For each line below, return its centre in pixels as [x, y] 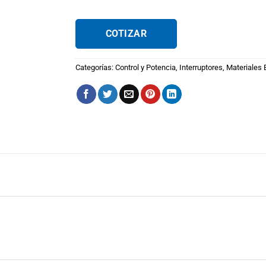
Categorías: [95, 68]
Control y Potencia [145, 68]
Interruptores [201, 68]
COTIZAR [126, 34]
